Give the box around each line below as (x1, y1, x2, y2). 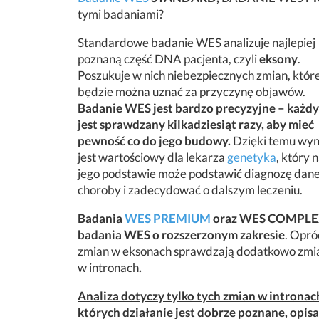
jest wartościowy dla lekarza (78, 150, 227, 164)
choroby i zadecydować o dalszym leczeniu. (78, 182, 303, 197)
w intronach (78, 260, 139, 275)
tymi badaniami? (78, 6, 164, 21)
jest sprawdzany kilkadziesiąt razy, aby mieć (78, 117, 314, 132)
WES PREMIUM (125, 211, 211, 226)
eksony (259, 51, 298, 66)
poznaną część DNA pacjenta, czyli (78, 51, 259, 66)
